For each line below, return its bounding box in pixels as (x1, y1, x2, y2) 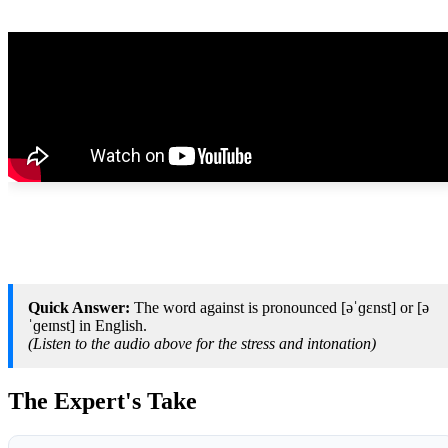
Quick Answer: (28, 299, 130, 316)
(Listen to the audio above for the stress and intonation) (28, 335, 376, 352)
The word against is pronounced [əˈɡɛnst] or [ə (130, 299, 429, 316)
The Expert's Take (8, 388, 197, 414)
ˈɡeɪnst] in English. (28, 317, 147, 334)
